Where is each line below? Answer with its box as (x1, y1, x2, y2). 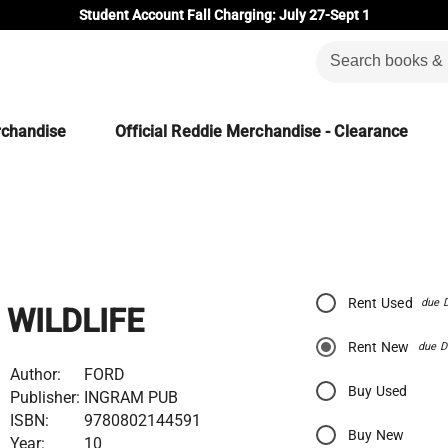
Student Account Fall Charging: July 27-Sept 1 (78, 7, 370, 23)
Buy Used (347, 383, 408, 399)
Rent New (347, 339, 410, 355)
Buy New (347, 427, 405, 443)
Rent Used (347, 295, 413, 311)
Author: (9, 364, 61, 384)
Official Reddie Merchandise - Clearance (114, 122, 409, 141)
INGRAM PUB (83, 387, 178, 407)
